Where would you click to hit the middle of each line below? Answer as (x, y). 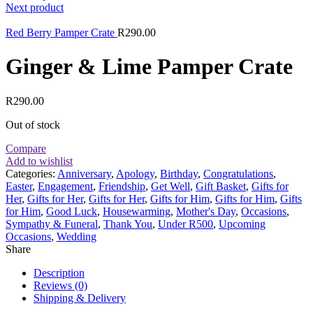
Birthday (179, 173)
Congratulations (238, 173)
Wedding (77, 236)
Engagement (65, 186)
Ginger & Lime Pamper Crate (149, 67)
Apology (135, 173)
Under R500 (185, 224)
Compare (26, 148)
